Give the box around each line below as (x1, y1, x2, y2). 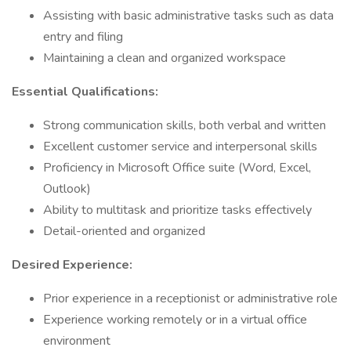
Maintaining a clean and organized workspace (43, 49, 286, 67)
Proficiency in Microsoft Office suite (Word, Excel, (43, 159, 311, 176)
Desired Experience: (12, 256, 132, 273)
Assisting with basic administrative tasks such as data (43, 7, 334, 24)
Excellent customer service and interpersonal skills (43, 138, 317, 155)
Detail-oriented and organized (43, 223, 205, 240)
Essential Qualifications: (12, 83, 158, 100)
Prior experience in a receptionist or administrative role (43, 290, 338, 307)
